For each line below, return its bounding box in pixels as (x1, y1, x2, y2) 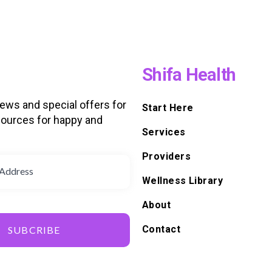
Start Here (142, 101, 194, 114)
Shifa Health (142, 64, 236, 85)
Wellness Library (142, 174, 223, 186)
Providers (142, 150, 191, 162)
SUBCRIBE (7, 223, 61, 236)
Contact (142, 223, 181, 235)
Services (142, 126, 186, 138)
